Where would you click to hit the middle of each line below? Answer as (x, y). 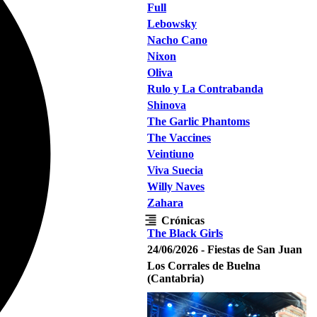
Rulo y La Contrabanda (205, 89)
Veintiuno (171, 154)
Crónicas (183, 220)
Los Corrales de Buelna (204, 266)
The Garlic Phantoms (198, 121)
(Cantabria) (175, 278)
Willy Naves (176, 186)
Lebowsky (172, 24)
